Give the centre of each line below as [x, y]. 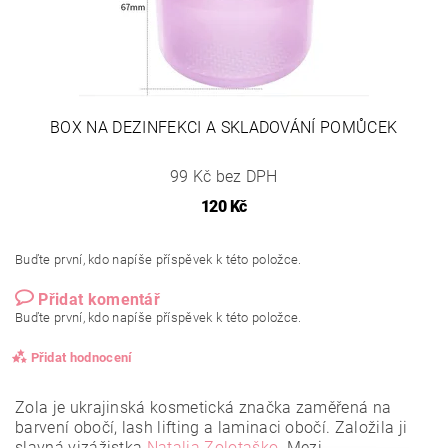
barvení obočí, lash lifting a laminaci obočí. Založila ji [211, 427]
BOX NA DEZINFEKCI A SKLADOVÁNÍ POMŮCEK [224, 127]
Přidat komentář [99, 299]
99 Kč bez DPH [223, 176]
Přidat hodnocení [81, 357]
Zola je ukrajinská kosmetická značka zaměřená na [203, 407]
